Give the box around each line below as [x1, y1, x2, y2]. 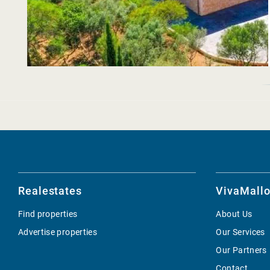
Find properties [18, 209, 78, 219]
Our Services [216, 227, 265, 237]
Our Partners [216, 245, 267, 255]
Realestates [18, 184, 82, 197]
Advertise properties [18, 227, 97, 237]
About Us [216, 209, 253, 219]
